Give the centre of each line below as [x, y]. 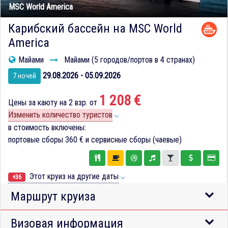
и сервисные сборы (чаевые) [133, 140]
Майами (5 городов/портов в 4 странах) [129, 60]
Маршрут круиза [53, 196]
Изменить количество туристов [60, 115]
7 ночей [24, 76]
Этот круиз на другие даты [73, 176]
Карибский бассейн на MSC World [95, 29]
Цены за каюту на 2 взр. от [54, 103]
